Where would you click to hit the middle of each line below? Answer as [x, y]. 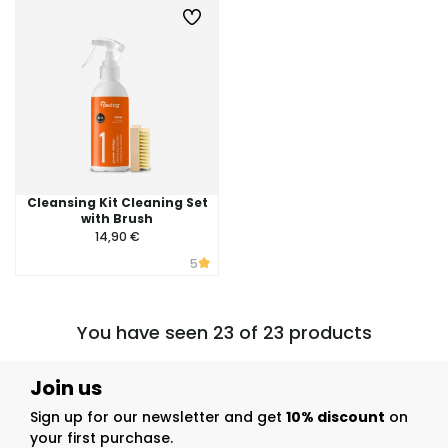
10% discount [335, 417]
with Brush [117, 218]
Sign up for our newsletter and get [158, 417]
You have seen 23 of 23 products [224, 332]
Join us [66, 388]
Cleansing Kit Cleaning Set [117, 202]
